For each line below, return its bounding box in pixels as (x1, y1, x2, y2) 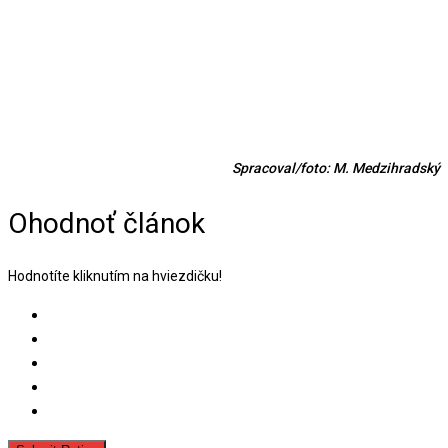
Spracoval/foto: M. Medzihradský (232, 160, 440, 177)
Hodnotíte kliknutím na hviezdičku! (8, 267, 222, 284)
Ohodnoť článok (8, 206, 205, 240)
